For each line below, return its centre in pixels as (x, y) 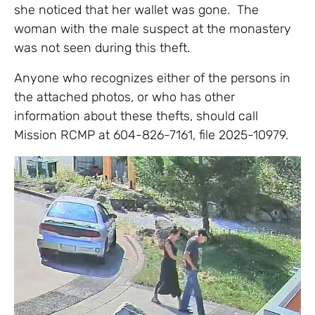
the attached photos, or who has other (124, 97)
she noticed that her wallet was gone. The (136, 9)
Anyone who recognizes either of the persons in (152, 78)
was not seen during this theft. (102, 47)
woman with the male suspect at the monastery (153, 28)
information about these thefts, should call (136, 116)
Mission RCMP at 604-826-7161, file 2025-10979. (151, 135)
